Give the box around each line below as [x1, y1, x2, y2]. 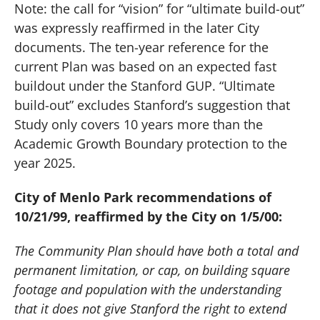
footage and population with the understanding [14, 280, 281, 298]
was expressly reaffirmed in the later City [14, 19, 259, 37]
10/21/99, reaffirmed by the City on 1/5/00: [14, 207, 282, 225]
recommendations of [133, 188, 271, 206]
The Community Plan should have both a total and [14, 241, 299, 259]
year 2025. [14, 154, 76, 172]
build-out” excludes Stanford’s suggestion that [14, 96, 290, 114]
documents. [14, 39, 86, 56]
